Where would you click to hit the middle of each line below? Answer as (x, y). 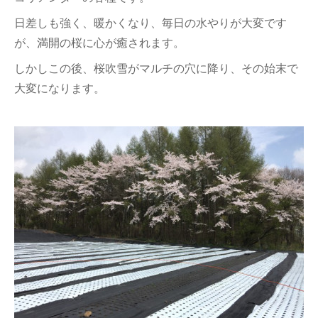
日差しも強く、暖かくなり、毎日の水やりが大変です (150, 22)
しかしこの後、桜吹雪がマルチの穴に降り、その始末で (156, 68)
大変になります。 (60, 88)
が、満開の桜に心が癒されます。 (99, 42)
